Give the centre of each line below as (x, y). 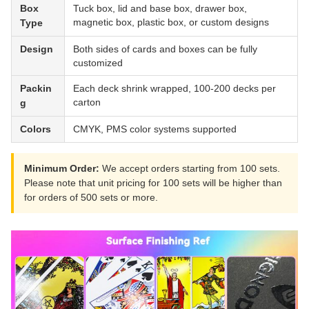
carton (87, 102)
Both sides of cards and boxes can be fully (165, 49)
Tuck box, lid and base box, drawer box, (160, 9)
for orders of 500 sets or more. (91, 198)
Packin (36, 89)
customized (98, 63)
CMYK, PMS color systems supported (155, 129)
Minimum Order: (62, 169)
